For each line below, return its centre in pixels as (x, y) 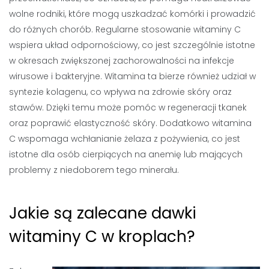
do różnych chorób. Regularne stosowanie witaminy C (125, 29)
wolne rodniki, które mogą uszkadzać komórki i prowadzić (132, 14)
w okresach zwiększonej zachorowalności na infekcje (122, 61)
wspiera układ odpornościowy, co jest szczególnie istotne (132, 45)
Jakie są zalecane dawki (103, 213)
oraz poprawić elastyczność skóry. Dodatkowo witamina (130, 123)
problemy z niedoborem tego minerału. (94, 170)
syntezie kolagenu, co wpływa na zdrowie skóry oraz (120, 92)
